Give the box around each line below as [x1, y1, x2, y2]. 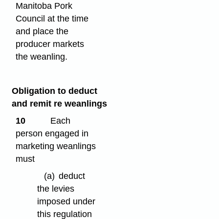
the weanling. [16, 51, 68, 62]
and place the [16, 26, 69, 36]
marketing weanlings [16, 141, 96, 151]
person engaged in [16, 128, 89, 138]
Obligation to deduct [11, 86, 97, 96]
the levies [37, 183, 75, 194]
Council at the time [16, 13, 89, 23]
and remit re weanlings [11, 98, 107, 109]
